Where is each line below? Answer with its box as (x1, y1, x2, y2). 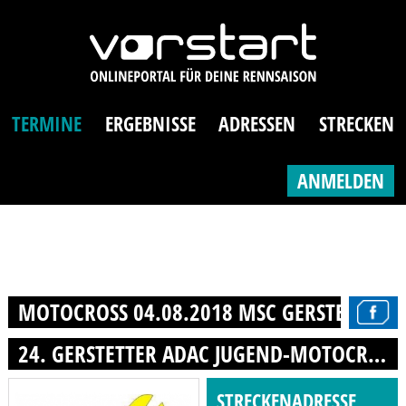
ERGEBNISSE (104, 110, 196, 139)
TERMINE (12, 110, 82, 139)
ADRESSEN (218, 110, 296, 139)
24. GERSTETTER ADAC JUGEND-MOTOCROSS (367, 337, 386, 369)
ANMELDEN (296, 166, 384, 195)
